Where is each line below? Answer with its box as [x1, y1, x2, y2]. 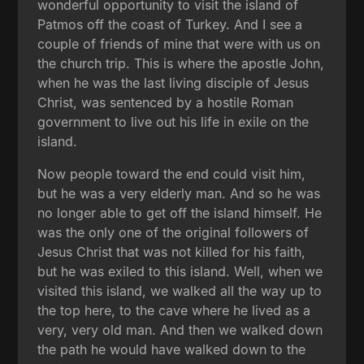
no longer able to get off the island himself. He [37, 204, 323, 221]
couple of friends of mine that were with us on [37, 35, 321, 52]
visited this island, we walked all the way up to [37, 282, 323, 299]
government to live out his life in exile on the [37, 113, 310, 130]
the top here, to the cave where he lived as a [37, 301, 311, 318]
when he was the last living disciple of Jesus [37, 74, 310, 91]
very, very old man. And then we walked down [37, 321, 323, 338]
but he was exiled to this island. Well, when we [37, 262, 323, 279]
